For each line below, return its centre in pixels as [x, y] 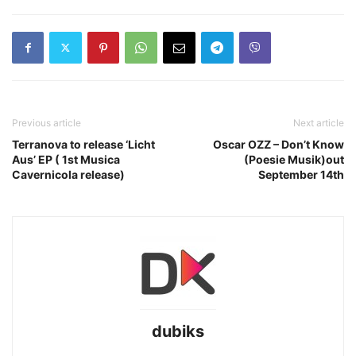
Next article [319, 122]
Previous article [46, 122]
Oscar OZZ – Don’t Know [279, 144]
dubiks [178, 331]
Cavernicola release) [68, 174]
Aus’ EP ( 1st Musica [66, 159]
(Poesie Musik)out [294, 159]
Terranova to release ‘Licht [83, 144]
